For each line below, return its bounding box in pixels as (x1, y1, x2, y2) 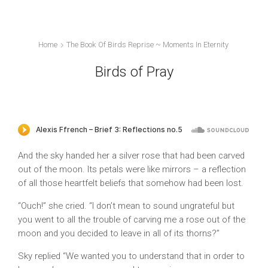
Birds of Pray (95, 63, 173, 80)
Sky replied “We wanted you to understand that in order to (18, 250, 245, 261)
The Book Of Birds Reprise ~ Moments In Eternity (66, 40, 229, 50)
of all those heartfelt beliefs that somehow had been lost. (18, 178, 243, 189)
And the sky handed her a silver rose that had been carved (18, 150, 245, 162)
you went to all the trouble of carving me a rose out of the (18, 214, 245, 225)
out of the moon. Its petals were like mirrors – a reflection (18, 164, 246, 175)
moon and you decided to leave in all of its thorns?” (18, 227, 220, 239)
